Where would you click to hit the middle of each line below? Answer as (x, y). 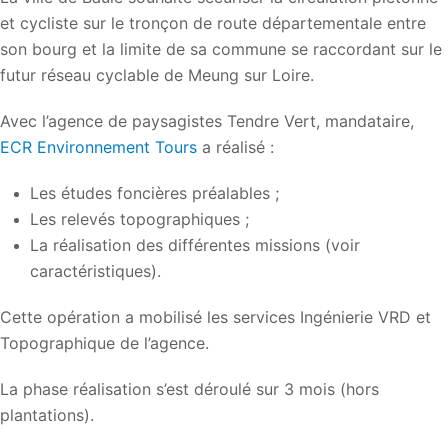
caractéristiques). (95, 270)
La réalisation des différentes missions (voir (195, 244)
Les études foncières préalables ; (154, 192)
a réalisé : (235, 146)
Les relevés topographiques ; (139, 218)
